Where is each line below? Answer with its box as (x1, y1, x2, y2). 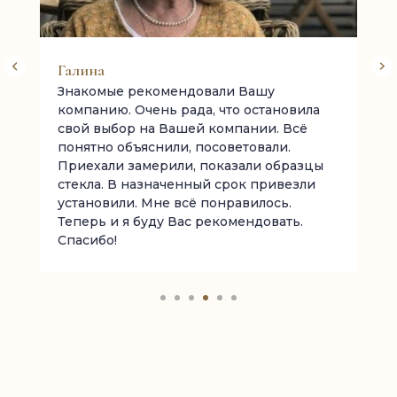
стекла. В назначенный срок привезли (58, 176, 315, 192)
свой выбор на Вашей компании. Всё (58, 121, 307, 136)
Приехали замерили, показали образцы (58, 158, 323, 174)
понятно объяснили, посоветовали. (58, 139, 291, 155)
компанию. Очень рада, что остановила (58, 102, 320, 118)
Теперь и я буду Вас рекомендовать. (58, 214, 303, 230)
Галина (58, 60, 105, 80)
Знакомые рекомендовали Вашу (58, 83, 275, 99)
